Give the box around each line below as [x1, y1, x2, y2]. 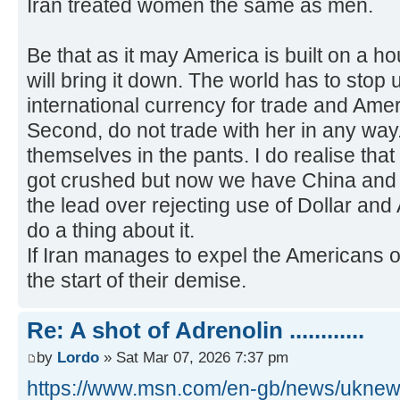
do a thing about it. [27, 219, 195, 243]
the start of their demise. [27, 269, 246, 293]
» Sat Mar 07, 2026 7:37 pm [99, 347, 288, 366]
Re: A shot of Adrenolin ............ [27, 317, 364, 345]
